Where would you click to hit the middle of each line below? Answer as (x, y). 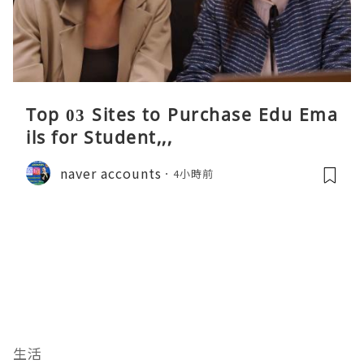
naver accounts (111, 173)
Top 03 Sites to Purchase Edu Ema (182, 115)
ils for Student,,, (99, 138)
